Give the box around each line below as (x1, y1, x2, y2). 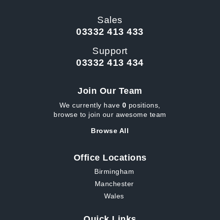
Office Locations (73, 152, 147, 163)
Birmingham (94, 167, 134, 175)
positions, (126, 101, 161, 109)
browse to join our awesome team (54, 110, 166, 118)
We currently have (59, 101, 122, 109)
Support (92, 46, 128, 56)
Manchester (94, 179, 134, 188)
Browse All (91, 127, 129, 135)
